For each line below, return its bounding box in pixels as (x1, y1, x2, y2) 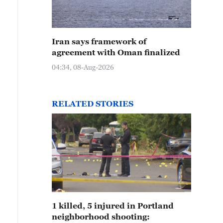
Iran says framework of (52, 37, 146, 46)
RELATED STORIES (52, 99, 133, 108)
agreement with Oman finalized (52, 48, 180, 57)
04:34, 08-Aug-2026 (52, 63, 114, 71)
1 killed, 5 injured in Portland (52, 201, 174, 210)
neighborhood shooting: (52, 212, 150, 221)
